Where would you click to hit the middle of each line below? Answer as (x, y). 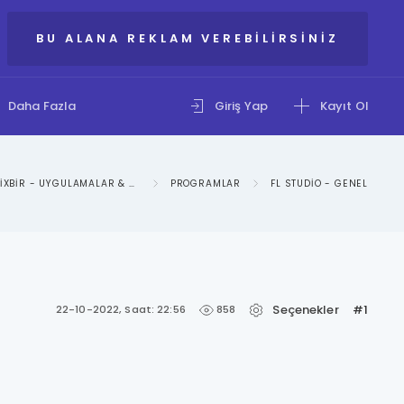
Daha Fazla (42, 106)
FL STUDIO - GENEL (319, 184)
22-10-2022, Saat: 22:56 (120, 310)
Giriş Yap (241, 106)
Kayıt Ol (344, 106)
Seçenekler (306, 309)
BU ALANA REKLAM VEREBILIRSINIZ (187, 38)
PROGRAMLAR (206, 184)
